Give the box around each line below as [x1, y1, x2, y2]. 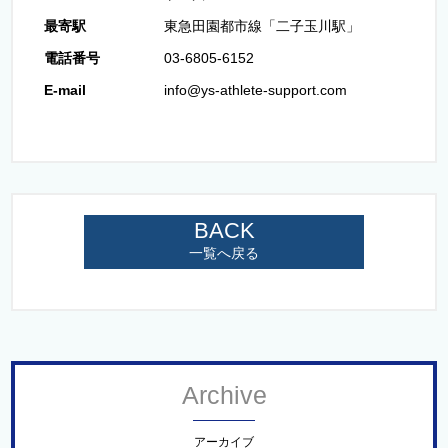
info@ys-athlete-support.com [163, 81, 347, 98]
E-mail [43, 81, 86, 98]
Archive [181, 380, 267, 409]
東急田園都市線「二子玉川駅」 [163, 17, 360, 34]
